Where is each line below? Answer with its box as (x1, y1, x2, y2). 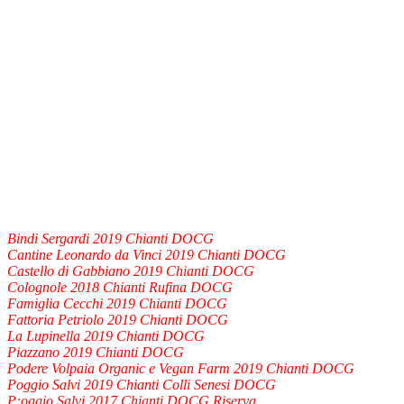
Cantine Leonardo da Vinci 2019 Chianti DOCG (7, 246, 286, 262)
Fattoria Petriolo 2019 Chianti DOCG (7, 311, 228, 327)
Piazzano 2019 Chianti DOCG (7, 344, 184, 360)
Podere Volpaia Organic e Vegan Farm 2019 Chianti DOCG (7, 360, 354, 376)
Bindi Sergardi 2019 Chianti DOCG (7, 230, 214, 246)
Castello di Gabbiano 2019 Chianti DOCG (7, 262, 254, 279)
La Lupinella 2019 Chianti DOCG (7, 327, 205, 344)
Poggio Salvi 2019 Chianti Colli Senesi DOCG (7, 376, 276, 392)
